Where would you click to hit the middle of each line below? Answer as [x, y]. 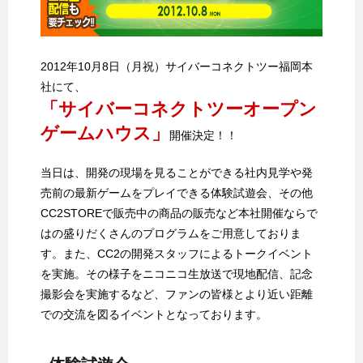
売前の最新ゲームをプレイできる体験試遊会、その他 [177, 192]
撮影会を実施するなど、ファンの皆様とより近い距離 [177, 294]
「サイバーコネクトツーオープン [179, 109]
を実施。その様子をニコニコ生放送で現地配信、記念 [177, 273]
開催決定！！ [203, 135]
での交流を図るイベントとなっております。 [154, 314]
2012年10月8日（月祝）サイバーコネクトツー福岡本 [177, 66]
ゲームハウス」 [105, 133]
